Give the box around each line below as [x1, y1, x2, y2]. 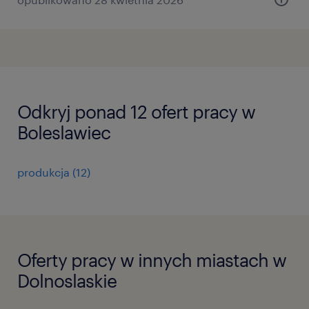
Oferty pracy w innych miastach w [17, 249, 286, 270]
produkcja [17, 166, 70, 179]
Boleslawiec [17, 121, 110, 143]
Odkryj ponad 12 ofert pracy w [17, 101, 255, 122]
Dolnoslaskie [17, 270, 117, 291]
